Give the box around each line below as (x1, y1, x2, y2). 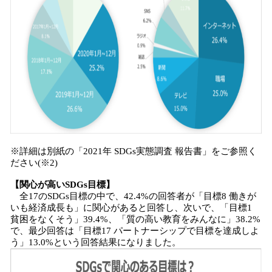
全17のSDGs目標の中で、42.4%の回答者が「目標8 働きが (10, 191, 256, 201)
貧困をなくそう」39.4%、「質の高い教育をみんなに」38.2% (10, 214, 260, 224)
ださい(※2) (10, 158, 58, 168)
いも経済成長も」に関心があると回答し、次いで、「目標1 (10, 203, 252, 212)
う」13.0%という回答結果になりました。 (10, 237, 181, 247)
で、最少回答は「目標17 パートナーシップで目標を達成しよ (10, 226, 259, 236)
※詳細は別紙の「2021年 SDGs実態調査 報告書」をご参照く (10, 146, 257, 156)
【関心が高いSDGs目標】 (10, 180, 115, 189)
